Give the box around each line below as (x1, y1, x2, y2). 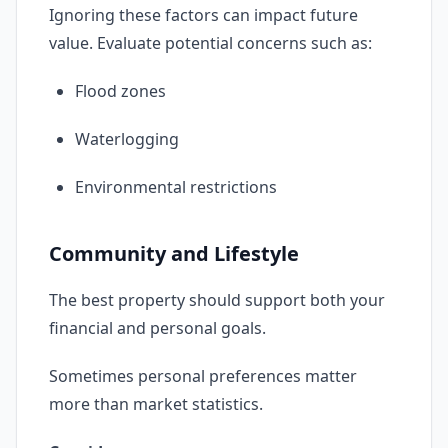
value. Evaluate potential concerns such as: (49, 32, 372, 54)
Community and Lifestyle (49, 240, 299, 267)
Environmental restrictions (75, 176, 277, 198)
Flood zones (75, 80, 166, 102)
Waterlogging (75, 128, 179, 150)
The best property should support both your (49, 289, 385, 311)
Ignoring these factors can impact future (49, 4, 358, 26)
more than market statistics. (49, 393, 263, 415)
